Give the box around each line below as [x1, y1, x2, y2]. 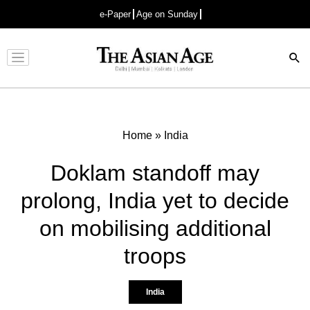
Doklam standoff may [51, 160, 259, 185]
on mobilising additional [39, 215, 271, 241]
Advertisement [125, 64, 179, 73]
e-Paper [100, 9, 131, 19]
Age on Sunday [136, 9, 198, 19]
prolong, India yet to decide [21, 188, 289, 213]
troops [124, 243, 186, 268]
